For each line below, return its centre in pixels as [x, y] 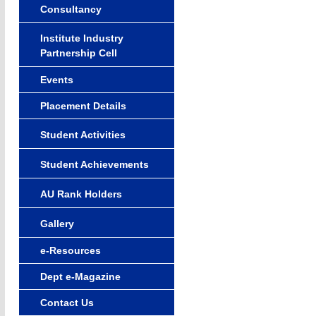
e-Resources [70, 250]
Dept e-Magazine [80, 276]
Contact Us [67, 302]
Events [56, 79]
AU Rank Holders [81, 194]
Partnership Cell [78, 53]
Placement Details [83, 105]
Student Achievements [94, 164]
